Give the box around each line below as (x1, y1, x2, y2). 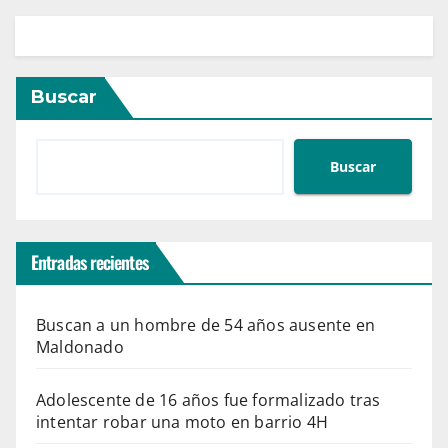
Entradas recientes (31, 249, 148, 276)
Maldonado (36, 336, 124, 359)
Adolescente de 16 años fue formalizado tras (36, 389, 381, 412)
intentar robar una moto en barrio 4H (36, 411, 329, 434)
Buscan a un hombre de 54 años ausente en (36, 314, 376, 337)
